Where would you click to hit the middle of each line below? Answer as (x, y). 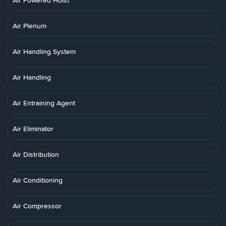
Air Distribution (36, 154)
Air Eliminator (33, 129)
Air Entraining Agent (44, 103)
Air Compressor (37, 206)
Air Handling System (44, 51)
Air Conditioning (38, 180)
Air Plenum (30, 26)
